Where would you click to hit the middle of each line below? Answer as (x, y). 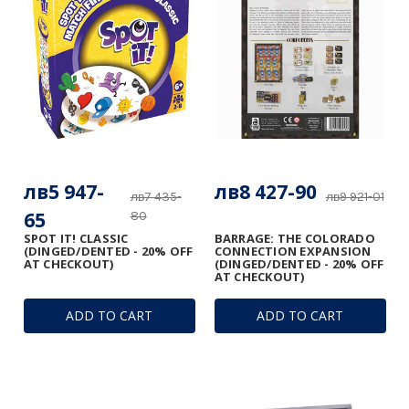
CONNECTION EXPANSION (293, 252)
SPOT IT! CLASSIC (76, 239)
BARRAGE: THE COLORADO (294, 239)
